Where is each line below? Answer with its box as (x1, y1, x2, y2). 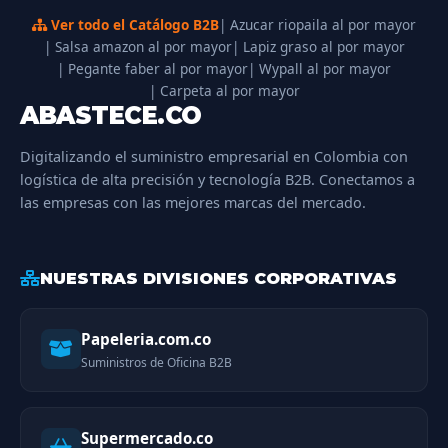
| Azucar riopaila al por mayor (219, 15, 416, 35)
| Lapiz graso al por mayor (231, 37, 405, 57)
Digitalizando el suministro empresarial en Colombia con (20, 147, 408, 167)
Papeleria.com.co (81, 328, 211, 349)
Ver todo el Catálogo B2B (47, 15, 219, 35)
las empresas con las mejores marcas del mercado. (20, 193, 366, 213)
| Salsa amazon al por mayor (43, 37, 232, 57)
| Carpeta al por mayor (148, 81, 300, 101)
